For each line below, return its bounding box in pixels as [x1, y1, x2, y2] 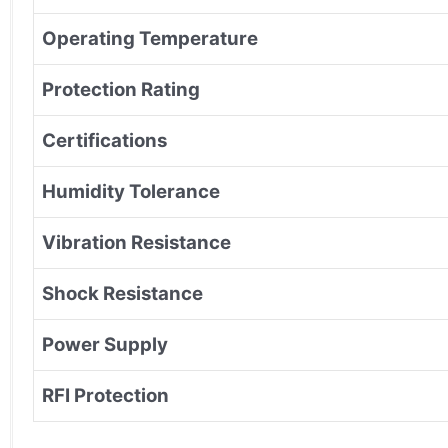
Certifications [42, 128, 167, 152]
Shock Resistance [42, 281, 203, 305]
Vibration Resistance [42, 230, 231, 254]
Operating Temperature [42, 26, 258, 50]
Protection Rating [42, 77, 200, 101]
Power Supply [42, 332, 168, 356]
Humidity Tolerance [42, 179, 220, 203]
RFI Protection [42, 383, 169, 407]
